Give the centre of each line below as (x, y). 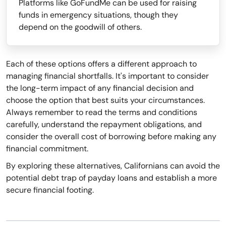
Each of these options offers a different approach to (101, 64)
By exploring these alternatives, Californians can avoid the (113, 166)
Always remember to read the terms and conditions (102, 112)
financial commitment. (47, 149)
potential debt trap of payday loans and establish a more (111, 178)
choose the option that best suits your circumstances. (105, 100)
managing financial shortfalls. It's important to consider (107, 76)
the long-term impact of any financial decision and (100, 88)
